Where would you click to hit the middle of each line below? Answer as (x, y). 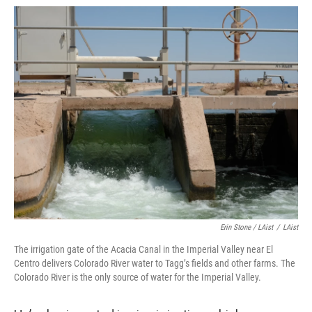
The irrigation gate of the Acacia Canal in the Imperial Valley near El (143, 249)
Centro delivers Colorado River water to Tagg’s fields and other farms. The (155, 263)
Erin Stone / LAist (247, 227)
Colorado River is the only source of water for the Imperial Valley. (138, 277)
